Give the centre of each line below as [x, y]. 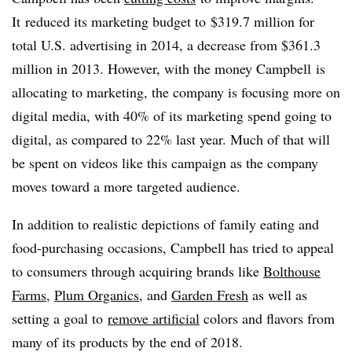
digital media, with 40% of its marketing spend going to [172, 115]
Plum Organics [97, 294]
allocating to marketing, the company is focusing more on [176, 92]
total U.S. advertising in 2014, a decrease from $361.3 [166, 44]
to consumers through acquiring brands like [137, 271]
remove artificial [154, 318]
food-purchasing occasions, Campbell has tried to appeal [173, 247]
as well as [278, 294]
